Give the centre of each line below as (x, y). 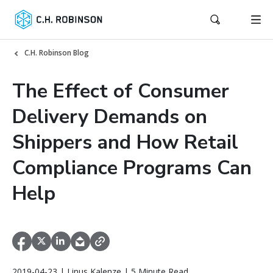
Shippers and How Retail (125, 142)
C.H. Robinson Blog (57, 53)
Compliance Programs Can (132, 168)
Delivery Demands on (110, 117)
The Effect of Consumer (121, 91)
